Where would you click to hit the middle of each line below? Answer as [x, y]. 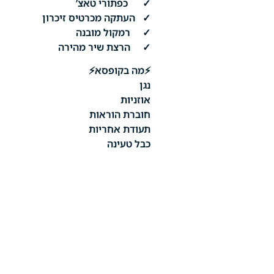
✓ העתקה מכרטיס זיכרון [96, 17]
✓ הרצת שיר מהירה [104, 47]
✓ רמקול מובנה [113, 32]
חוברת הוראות [120, 115]
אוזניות [135, 100]
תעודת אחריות [119, 129]
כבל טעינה [128, 144]
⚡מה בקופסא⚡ [119, 71]
